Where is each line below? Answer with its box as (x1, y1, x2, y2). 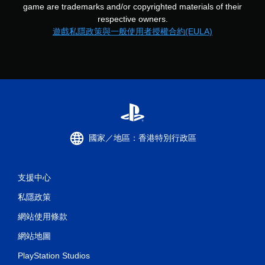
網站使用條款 (18, 211, 67, 221)
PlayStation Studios (18, 250, 90, 260)
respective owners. (97, 14, 168, 24)
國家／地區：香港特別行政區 (89, 133, 196, 143)
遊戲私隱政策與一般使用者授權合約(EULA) (53, 26, 212, 36)
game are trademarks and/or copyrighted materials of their (23, 1, 242, 11)
